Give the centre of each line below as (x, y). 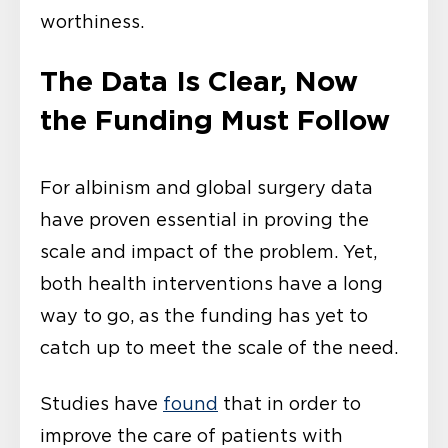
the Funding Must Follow (215, 120)
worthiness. (92, 22)
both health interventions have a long (211, 284)
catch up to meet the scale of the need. (219, 348)
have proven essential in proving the (204, 220)
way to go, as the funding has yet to (204, 316)
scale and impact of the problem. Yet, (208, 252)
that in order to (289, 404)
